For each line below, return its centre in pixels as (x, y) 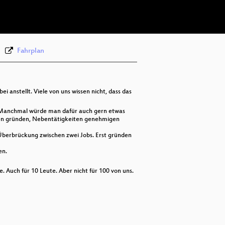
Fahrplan (30, 51)
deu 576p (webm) (161, 6)
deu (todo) (128, 34)
